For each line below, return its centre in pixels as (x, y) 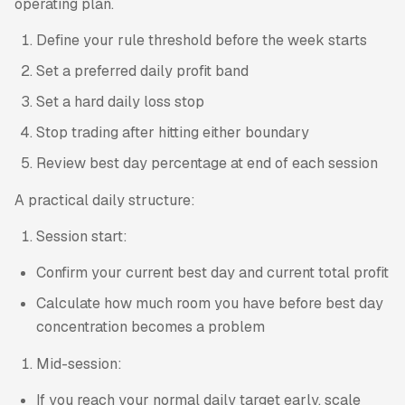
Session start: (82, 236)
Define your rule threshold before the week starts (202, 41)
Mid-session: (79, 363)
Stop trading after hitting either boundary (173, 133)
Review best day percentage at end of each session (207, 164)
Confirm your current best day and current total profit (212, 273)
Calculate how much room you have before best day (210, 304)
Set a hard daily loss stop (120, 102)
